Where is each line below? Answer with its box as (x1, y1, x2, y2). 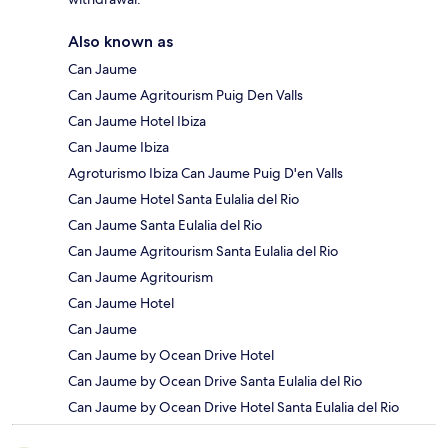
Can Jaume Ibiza (68, 138, 169, 157)
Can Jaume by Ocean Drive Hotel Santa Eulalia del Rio (68, 398, 399, 417)
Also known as (68, 32, 173, 52)
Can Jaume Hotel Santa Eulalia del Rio (68, 190, 299, 209)
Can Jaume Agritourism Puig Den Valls (68, 86, 303, 105)
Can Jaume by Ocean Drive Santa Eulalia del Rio (68, 372, 362, 391)
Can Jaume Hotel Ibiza (68, 112, 206, 131)
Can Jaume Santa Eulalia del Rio (68, 216, 262, 235)
